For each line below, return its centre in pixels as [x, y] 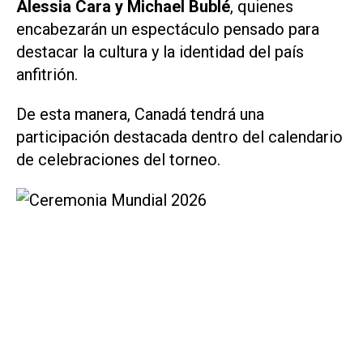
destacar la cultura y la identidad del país [160, 52]
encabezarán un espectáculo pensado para [168, 30]
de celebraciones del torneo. [118, 160]
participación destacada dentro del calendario [179, 137]
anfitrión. [47, 75]
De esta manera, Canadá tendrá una [140, 115]
